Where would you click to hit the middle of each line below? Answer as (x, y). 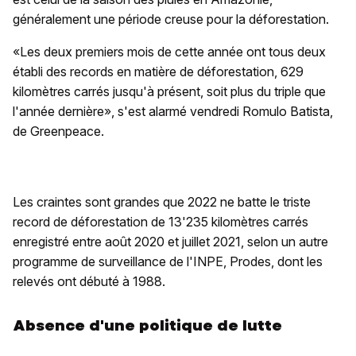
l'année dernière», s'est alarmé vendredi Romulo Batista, (173, 111)
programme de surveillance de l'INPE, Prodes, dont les (168, 261)
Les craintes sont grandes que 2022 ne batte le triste (162, 202)
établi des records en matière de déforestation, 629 (158, 72)
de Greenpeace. (58, 131)
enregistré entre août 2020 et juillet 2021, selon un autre (170, 242)
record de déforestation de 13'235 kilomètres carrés (161, 222)
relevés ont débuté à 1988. (89, 281)
